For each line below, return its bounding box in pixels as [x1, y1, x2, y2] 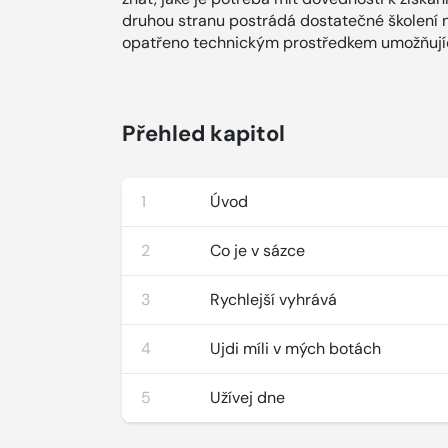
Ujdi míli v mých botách [210, 338, 382, 359]
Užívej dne [210, 387, 286, 408]
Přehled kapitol [122, 119, 285, 148]
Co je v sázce [210, 240, 306, 261]
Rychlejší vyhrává [210, 289, 338, 310]
